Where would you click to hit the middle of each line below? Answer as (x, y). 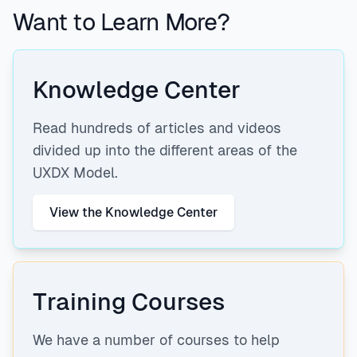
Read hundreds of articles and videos (157, 128)
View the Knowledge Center (133, 213)
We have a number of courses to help (156, 340)
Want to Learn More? (121, 22)
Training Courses (129, 302)
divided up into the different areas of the (165, 151)
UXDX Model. (75, 173)
